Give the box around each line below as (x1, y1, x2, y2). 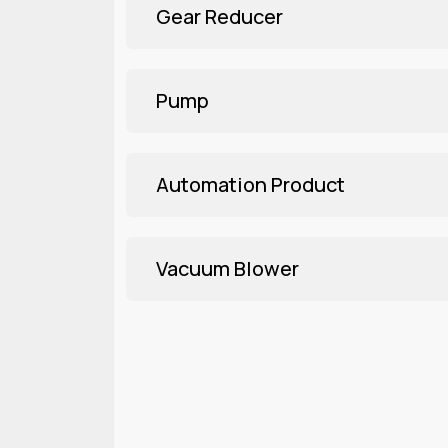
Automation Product (156, 170, 345, 198)
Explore (131, 394, 187, 416)
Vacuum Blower (156, 254, 299, 282)
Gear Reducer (156, 2, 283, 30)
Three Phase (115, 358, 227, 383)
